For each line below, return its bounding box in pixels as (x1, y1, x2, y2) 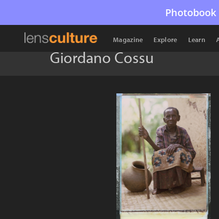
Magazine (113, 35, 143, 44)
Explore (153, 35, 177, 44)
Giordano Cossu (50, 47, 154, 67)
